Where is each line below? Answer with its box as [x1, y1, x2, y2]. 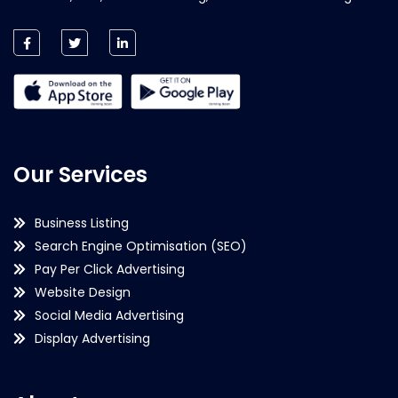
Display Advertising [35, 329, 150, 347]
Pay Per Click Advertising [35, 259, 185, 278]
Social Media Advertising [35, 306, 184, 324]
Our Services [13, 159, 147, 189]
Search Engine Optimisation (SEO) [35, 236, 247, 255]
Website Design [35, 283, 131, 301]
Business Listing [35, 213, 129, 232]
